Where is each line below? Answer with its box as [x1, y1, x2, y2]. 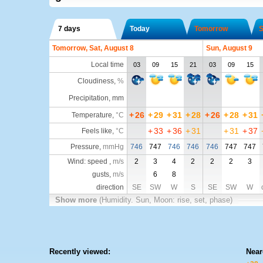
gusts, [92, 170, 113, 178]
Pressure [70, 143, 99, 151]
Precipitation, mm [68, 94, 124, 102]
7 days [58, 25, 80, 33]
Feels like [81, 127, 112, 135]
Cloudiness [77, 77, 114, 85]
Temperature [71, 111, 112, 119]
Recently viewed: [49, 247, 110, 256]
